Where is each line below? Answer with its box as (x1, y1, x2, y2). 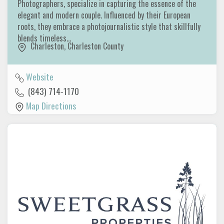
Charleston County (67, 40, 123, 52)
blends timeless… (17, 32, 73, 44)
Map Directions (26, 98, 76, 112)
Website (26, 69, 53, 83)
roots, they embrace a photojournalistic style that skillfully (17, 20, 200, 33)
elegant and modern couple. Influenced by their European (17, 9, 190, 21)
